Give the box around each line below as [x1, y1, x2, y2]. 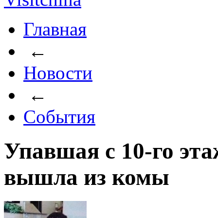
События [23, 106, 95, 127]
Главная [23, 18, 87, 39]
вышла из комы [4, 164, 169, 190]
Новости [23, 62, 92, 83]
